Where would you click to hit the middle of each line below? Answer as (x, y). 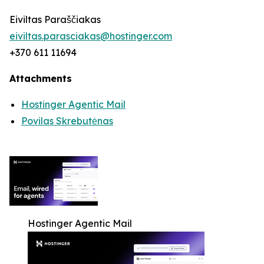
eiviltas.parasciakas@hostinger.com (91, 36)
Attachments (41, 78)
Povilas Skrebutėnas (67, 121)
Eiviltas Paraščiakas (55, 19)
